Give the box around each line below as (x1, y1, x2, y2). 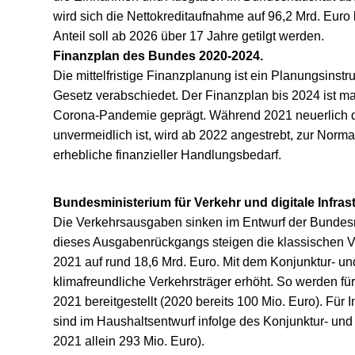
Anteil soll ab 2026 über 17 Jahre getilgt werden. (53, 29, 325, 43)
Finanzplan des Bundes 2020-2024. (53, 49, 264, 63)
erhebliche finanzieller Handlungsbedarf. (53, 148, 282, 162)
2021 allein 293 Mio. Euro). (53, 334, 205, 348)
